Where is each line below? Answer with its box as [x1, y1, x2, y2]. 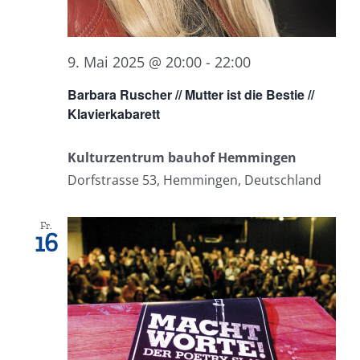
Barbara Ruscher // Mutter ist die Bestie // [67, 85, 314, 104]
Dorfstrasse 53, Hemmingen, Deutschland [67, 171, 321, 190]
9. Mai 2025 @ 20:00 [67, 51, 202, 72]
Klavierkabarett [67, 104, 160, 124]
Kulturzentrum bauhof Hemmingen [67, 149, 297, 167]
